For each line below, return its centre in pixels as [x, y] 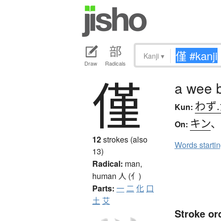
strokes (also [124, 140]
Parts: [103, 188]
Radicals [115, 63]
